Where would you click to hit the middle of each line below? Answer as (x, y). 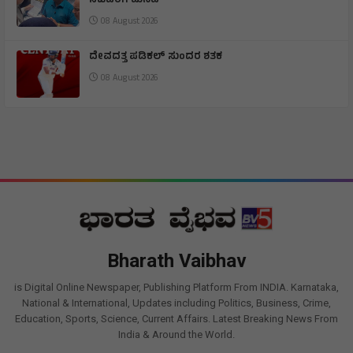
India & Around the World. (176, 334)
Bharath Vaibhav (176, 260)
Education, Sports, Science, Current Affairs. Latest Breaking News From (176, 318)
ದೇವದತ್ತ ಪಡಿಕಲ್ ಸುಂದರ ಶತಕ (156, 57)
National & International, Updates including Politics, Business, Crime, (176, 303)
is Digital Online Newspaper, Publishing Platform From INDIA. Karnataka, (176, 287)
